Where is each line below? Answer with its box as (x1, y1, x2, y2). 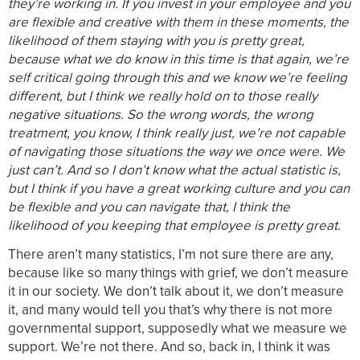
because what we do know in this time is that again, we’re (8, 48, 349, 69)
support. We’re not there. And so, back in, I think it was (8, 337, 330, 358)
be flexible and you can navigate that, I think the (8, 196, 290, 217)
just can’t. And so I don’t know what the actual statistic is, (8, 159, 341, 180)
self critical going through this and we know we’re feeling (8, 67, 347, 88)
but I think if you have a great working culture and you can (8, 178, 350, 198)
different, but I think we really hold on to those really (8, 85, 317, 106)
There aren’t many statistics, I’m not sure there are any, (8, 244, 333, 265)
